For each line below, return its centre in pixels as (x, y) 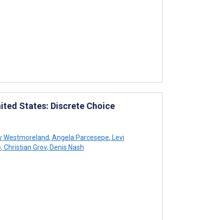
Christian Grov (25, 147)
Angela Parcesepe (80, 137)
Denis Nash (66, 147)
